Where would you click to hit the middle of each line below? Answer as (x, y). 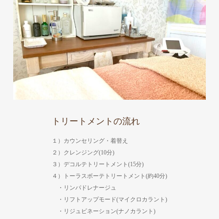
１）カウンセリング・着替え (90, 141)
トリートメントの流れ (96, 121)
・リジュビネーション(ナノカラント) (104, 211)
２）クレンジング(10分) (83, 152)
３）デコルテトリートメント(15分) (98, 164)
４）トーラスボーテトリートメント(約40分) (109, 176)
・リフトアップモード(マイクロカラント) (109, 199)
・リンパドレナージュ (84, 187)
